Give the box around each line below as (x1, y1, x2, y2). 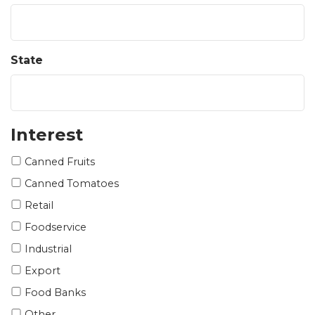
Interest (11, 124, 83, 146)
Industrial (25, 243, 72, 256)
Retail (25, 199, 53, 212)
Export (25, 264, 60, 278)
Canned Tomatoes (25, 177, 119, 191)
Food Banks (25, 286, 86, 300)
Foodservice (25, 221, 86, 234)
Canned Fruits (25, 155, 95, 169)
